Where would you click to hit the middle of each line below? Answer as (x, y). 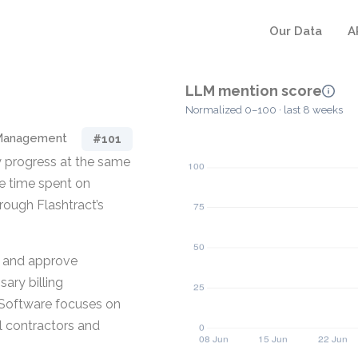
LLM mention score (254, 91)
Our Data (296, 31)
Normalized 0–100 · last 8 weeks (264, 110)
